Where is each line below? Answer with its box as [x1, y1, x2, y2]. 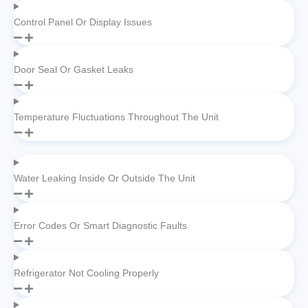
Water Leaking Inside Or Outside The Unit [14, 173, 195, 184]
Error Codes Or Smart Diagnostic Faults [14, 220, 187, 232]
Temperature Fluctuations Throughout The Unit [14, 111, 219, 123]
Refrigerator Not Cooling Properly [14, 267, 159, 279]
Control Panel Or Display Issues [14, 16, 152, 28]
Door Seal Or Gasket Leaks [14, 64, 133, 76]
